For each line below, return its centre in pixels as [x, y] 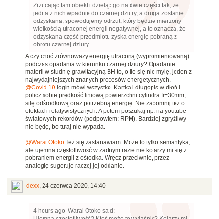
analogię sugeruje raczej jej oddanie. [75, 166]
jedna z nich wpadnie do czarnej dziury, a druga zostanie [109, 13]
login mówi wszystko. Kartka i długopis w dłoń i [118, 88]
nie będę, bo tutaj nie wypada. [65, 127]
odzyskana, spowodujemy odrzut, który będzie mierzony [107, 21]
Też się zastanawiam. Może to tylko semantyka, [127, 142]
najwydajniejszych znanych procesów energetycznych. [98, 80]
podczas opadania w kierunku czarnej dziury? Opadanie [100, 64]
